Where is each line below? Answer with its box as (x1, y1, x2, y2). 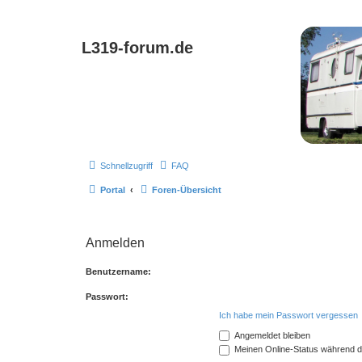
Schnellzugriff (100, 160, 153, 170)
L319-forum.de (82, 39, 193, 57)
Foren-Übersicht (152, 184, 221, 195)
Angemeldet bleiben (232, 330, 310, 340)
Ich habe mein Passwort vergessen (219, 309, 358, 320)
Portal (100, 184, 125, 195)
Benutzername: (86, 266, 151, 276)
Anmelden (86, 235, 145, 250)
